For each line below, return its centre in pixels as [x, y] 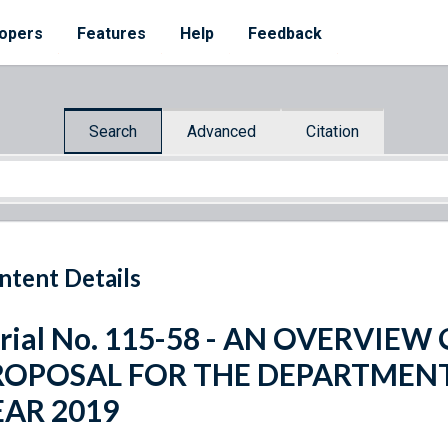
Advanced [221, 131]
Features [111, 33]
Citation [332, 131]
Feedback [285, 33]
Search [113, 131]
